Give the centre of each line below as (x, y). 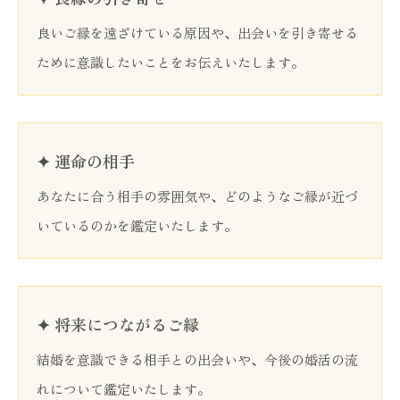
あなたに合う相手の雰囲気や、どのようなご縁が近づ (197, 196)
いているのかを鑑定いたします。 (137, 225)
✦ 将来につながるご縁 (118, 324)
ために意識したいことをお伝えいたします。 (171, 62)
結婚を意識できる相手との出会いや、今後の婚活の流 (197, 359)
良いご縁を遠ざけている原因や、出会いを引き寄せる (197, 33)
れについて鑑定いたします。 (124, 389)
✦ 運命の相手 (86, 161)
